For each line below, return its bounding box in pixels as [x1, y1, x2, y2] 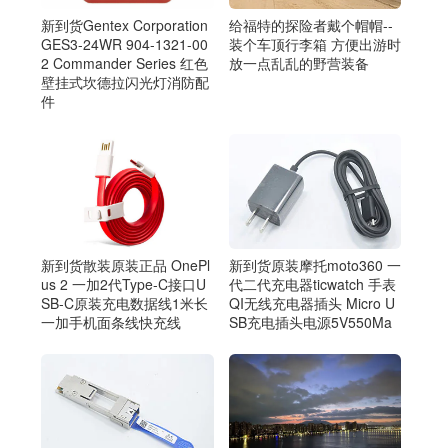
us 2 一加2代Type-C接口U [41, 273, 206, 294]
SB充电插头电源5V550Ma [228, 311, 392, 332]
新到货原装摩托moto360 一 [228, 254, 401, 275]
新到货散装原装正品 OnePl [41, 254, 210, 275]
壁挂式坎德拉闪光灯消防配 [41, 72, 209, 93]
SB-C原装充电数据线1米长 [41, 292, 208, 313]
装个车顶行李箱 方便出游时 [228, 34, 401, 55]
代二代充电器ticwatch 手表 [228, 273, 396, 294]
